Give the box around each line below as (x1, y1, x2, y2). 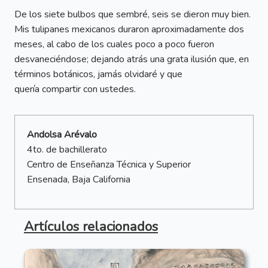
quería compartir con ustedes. (14, 83, 136, 96)
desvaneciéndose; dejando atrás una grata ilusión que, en (14, 53, 249, 66)
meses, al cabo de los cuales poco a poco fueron (14, 38, 214, 51)
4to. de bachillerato (27, 143, 107, 157)
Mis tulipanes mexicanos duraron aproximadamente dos (14, 23, 244, 36)
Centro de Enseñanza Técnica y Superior (27, 158, 191, 172)
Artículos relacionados (24, 217, 158, 236)
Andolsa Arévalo (27, 128, 97, 142)
